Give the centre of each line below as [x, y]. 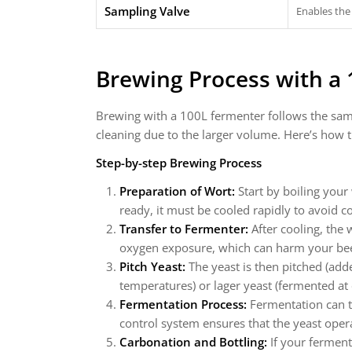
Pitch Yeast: [152, 266]
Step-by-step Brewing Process [179, 163]
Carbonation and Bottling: [193, 342]
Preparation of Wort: [177, 191]
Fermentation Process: [183, 304]
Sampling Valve [147, 11]
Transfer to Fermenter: [184, 229]
